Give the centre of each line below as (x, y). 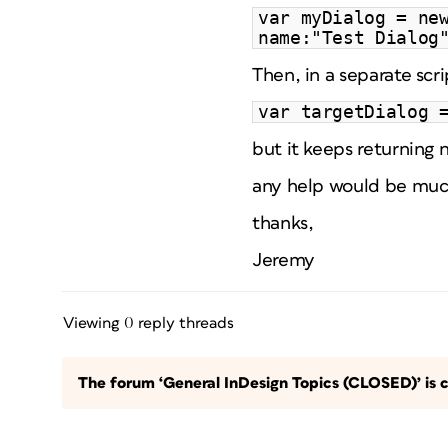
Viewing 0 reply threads (148, 323)
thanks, (283, 224)
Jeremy (283, 261)
